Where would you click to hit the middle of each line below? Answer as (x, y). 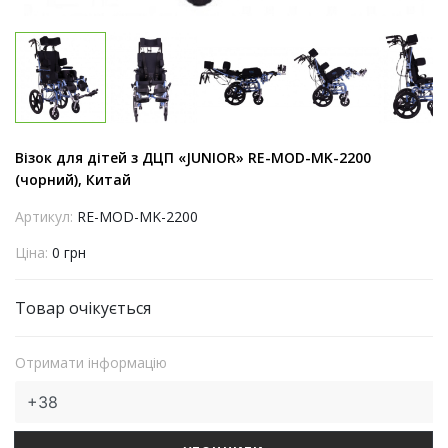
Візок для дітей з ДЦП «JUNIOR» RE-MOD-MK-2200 (193, 157)
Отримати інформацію (91, 362)
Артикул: (46, 216)
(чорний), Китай (73, 179)
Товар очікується (83, 308)
